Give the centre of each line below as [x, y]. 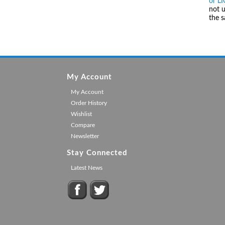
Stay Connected [97, 153]
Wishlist [81, 114]
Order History [89, 103]
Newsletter [85, 136]
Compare [83, 125]
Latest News [86, 167]
